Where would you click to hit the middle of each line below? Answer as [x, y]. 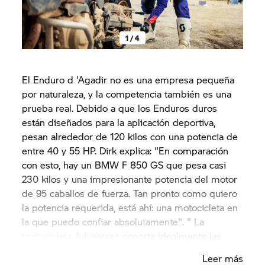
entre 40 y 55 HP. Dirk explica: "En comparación [125, 150]
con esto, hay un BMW [72, 164]
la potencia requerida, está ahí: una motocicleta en [130, 207]
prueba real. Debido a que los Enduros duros [120, 108]
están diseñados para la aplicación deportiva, [119, 122]
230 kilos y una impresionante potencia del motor [130, 179]
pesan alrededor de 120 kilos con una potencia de [130, 136]
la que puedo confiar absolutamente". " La [113, 221]
